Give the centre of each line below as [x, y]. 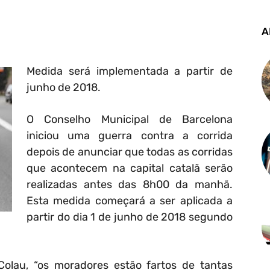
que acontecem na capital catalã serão [130, 168]
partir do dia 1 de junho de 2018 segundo [130, 217]
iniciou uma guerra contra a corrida [130, 136]
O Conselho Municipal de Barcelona [130, 120]
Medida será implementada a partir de [130, 71]
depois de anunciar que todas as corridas [130, 152]
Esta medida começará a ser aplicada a [130, 201]
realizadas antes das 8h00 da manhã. [130, 185]
